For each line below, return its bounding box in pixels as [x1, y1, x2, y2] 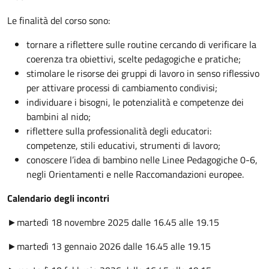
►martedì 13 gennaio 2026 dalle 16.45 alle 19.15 [7, 239, 211, 253]
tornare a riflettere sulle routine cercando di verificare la [26, 37, 256, 52]
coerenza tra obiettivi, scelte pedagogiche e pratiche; [26, 52, 241, 66]
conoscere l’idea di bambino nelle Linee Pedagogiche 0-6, [26, 153, 258, 167]
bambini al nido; [26, 109, 91, 124]
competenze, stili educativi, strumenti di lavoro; [26, 138, 220, 153]
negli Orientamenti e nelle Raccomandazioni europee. [26, 167, 244, 181]
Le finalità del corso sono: [7, 13, 110, 28]
